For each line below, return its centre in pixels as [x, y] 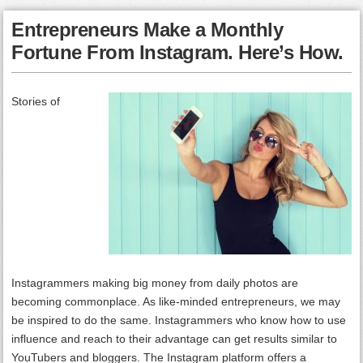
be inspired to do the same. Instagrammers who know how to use [179, 320]
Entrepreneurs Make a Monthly [147, 30]
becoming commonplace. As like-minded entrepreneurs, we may [176, 301]
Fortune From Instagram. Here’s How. [177, 52]
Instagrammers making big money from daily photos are [155, 283]
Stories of [36, 101]
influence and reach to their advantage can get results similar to [175, 339]
